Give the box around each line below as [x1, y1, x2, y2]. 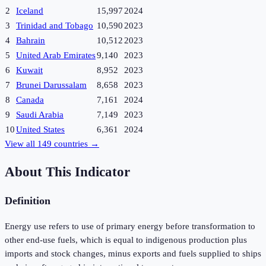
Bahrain [16, 36, 45, 46]
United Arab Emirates [16, 50, 96, 61]
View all [5, 139, 37, 149]
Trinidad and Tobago [16, 21, 93, 31]
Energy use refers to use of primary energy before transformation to [5, 221, 255, 231]
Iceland [16, 6, 43, 16]
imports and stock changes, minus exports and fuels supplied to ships [5, 248, 261, 258]
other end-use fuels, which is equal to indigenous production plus [5, 235, 247, 245]
